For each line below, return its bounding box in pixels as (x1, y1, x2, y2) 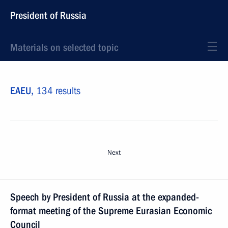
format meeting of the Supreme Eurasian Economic (10, 205, 212, 217)
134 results (36, 84, 80, 97)
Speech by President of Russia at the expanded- (10, 191, 199, 203)
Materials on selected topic (10, 41, 118, 53)
